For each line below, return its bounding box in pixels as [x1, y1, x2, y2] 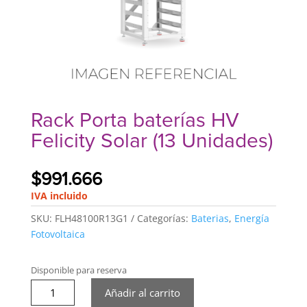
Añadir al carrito [105, 286, 181, 300]
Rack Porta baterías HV [30, 110, 239, 132]
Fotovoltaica [30, 228, 85, 241]
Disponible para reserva [30, 264, 127, 277]
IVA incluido [30, 189, 88, 203]
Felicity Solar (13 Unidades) [30, 131, 273, 152]
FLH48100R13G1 [54, 212, 128, 225]
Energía [234, 212, 269, 225]
